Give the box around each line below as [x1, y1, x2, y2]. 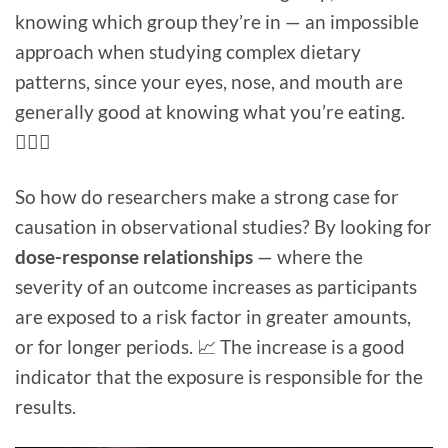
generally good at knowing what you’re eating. [15, 100, 405, 124]
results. [15, 394, 76, 418]
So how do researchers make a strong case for [15, 184, 399, 208]
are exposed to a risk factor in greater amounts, [15, 304, 411, 328]
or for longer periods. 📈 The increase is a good [15, 334, 405, 358]
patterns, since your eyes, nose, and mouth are [15, 70, 403, 94]
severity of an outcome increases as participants [15, 274, 417, 298]
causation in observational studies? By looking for [15, 214, 432, 238]
